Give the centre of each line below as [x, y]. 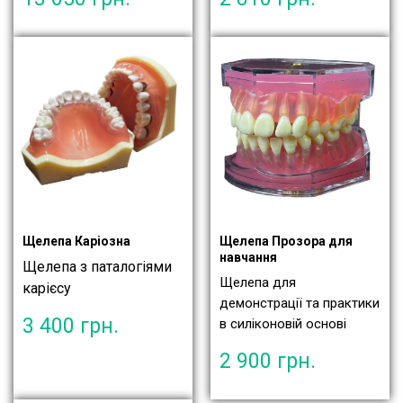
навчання [248, 258]
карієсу [47, 289]
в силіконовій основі [283, 324]
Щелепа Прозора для [286, 242]
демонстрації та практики [300, 304]
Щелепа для [258, 283]
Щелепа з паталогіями [97, 267]
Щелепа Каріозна [76, 242]
